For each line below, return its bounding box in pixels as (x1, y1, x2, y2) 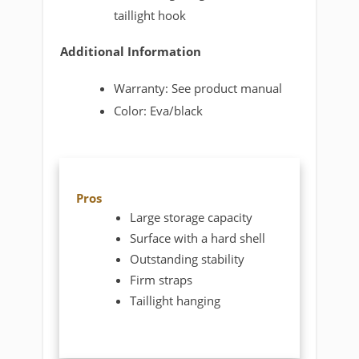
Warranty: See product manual (114, 80, 283, 97)
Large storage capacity (130, 208, 253, 225)
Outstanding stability (130, 250, 245, 267)
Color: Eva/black (114, 103, 204, 119)
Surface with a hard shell (130, 229, 266, 246)
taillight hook (114, 7, 187, 24)
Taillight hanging (130, 292, 221, 309)
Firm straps (130, 271, 193, 288)
